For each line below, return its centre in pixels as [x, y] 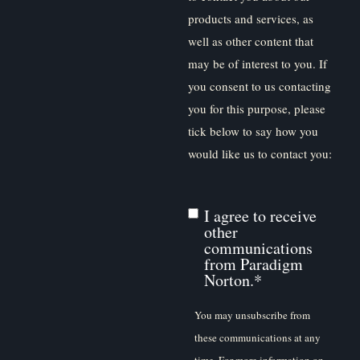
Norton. [229, 280]
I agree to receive [260, 216]
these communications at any [258, 338]
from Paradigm [254, 264]
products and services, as [251, 18]
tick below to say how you [253, 131]
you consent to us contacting [260, 86]
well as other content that [251, 41]
